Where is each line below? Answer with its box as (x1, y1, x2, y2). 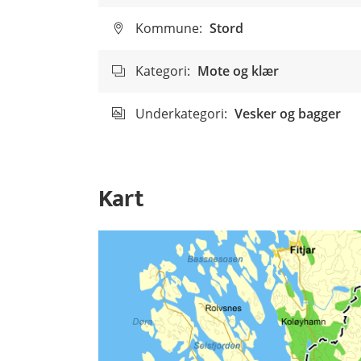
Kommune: (135, 19, 202, 37)
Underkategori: (135, 105, 227, 122)
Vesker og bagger (234, 105, 341, 122)
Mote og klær (197, 62, 279, 80)
